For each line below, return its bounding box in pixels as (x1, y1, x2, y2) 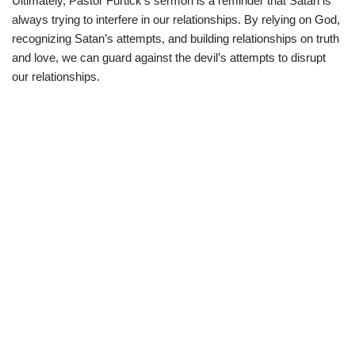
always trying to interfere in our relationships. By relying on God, (12, 12, 340, 26)
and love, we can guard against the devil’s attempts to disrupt (12, 50, 326, 64)
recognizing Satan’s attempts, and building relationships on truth (12, 31, 339, 45)
